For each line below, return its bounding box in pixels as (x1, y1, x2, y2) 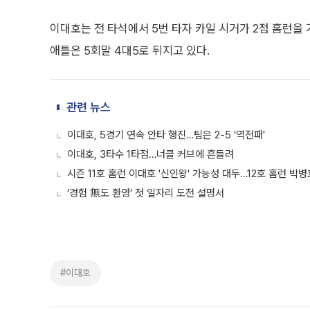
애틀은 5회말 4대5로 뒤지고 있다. (50, 44, 210, 57)
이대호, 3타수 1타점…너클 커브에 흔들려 (67, 148, 234, 161)
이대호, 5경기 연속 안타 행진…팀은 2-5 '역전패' (67, 129, 265, 141)
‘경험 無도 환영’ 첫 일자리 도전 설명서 (67, 187, 224, 199)
